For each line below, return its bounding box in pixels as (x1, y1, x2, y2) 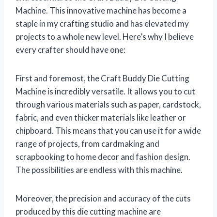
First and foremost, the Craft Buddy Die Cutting (15, 73, 189, 83)
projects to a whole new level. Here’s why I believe (15, 31, 194, 42)
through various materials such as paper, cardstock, (15, 99, 201, 109)
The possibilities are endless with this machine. (15, 164, 183, 175)
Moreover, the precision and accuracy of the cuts (15, 193, 191, 203)
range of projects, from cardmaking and (15, 138, 159, 149)
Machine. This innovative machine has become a (15, 5, 186, 15)
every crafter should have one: (15, 44, 125, 55)
